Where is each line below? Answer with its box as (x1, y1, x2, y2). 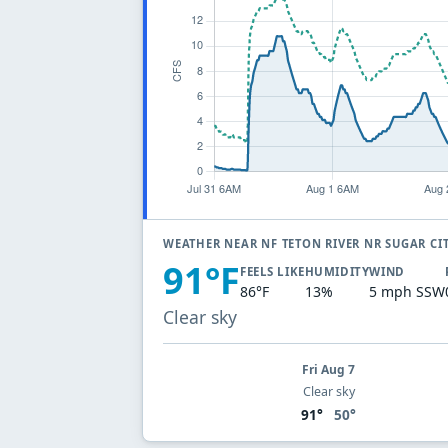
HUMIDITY (304, 264, 370, 280)
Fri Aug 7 (302, 360, 356, 378)
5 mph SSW (369, 282, 446, 302)
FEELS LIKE (240, 264, 305, 280)
